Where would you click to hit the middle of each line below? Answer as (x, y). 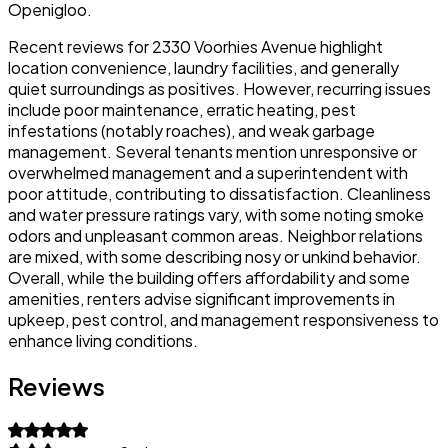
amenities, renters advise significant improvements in (201, 298)
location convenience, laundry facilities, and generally (203, 67)
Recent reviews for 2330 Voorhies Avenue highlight (195, 46)
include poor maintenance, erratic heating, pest (182, 109)
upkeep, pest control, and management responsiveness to (223, 319)
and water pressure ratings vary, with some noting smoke (216, 214)
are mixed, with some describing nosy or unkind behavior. (214, 256)
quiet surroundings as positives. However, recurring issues (219, 88)
